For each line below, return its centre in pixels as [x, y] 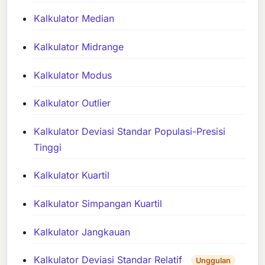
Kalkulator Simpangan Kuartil [98, 203]
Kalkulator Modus [73, 75]
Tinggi [48, 147]
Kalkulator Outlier [72, 103]
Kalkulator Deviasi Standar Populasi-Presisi [130, 131]
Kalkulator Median [74, 19]
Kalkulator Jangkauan [82, 232]
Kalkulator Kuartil [72, 175]
